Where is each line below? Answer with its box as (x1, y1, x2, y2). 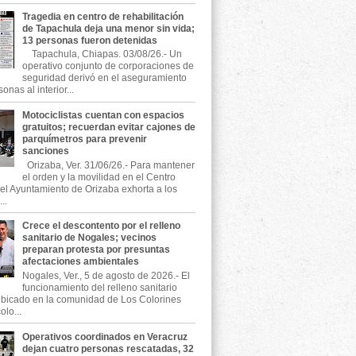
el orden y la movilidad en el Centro (21, 171, 176, 183)
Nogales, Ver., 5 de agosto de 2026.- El (21, 269, 190, 281)
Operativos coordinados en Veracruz (21, 331, 188, 342)
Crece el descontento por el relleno (21, 220, 180, 232)
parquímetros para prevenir (21, 133, 147, 145)
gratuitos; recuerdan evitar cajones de (21, 122, 195, 133)
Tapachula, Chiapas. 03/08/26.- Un (21, 48, 182, 60)
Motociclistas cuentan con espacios (21, 110, 184, 122)
